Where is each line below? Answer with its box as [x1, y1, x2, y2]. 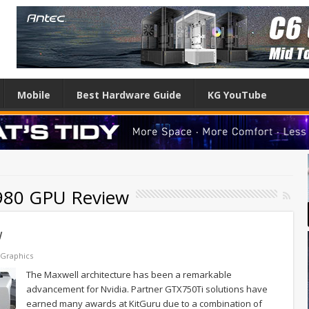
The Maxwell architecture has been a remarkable [26, 268, 232, 281]
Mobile [17, 88, 50, 101]
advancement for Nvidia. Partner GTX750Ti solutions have [26, 282, 268, 295]
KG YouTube [208, 88, 267, 101]
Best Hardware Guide [77, 88, 181, 101]
